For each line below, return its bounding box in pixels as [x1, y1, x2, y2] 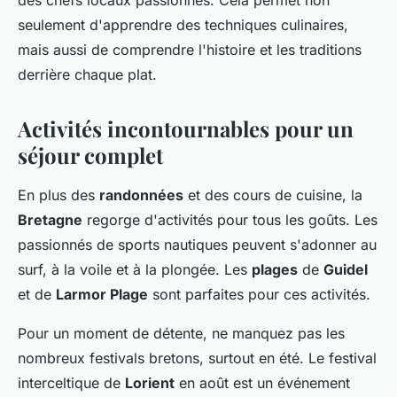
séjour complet [18, 141, 163, 170]
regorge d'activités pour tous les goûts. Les [82, 211, 378, 230]
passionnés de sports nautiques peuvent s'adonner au [18, 236, 377, 254]
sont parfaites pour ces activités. [148, 285, 370, 304]
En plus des [18, 186, 99, 205]
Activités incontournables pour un [18, 114, 354, 144]
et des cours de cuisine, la [183, 186, 362, 205]
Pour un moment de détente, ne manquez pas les [18, 324, 345, 343]
